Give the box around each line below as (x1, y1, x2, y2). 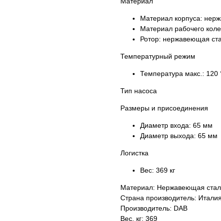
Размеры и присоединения (120, 104, 208, 112)
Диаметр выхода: (140, 132, 198, 140)
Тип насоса (120, 87, 157, 95)
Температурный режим (120, 52, 195, 60)
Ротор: (140, 35, 163, 43)
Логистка (120, 149, 148, 157)
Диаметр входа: (140, 121, 193, 129)
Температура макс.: (140, 70, 206, 77)
